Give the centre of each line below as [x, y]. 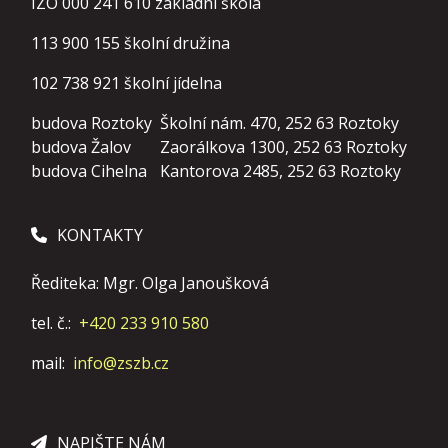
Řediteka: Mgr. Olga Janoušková [150, 283]
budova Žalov [81, 147]
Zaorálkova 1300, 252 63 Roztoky [283, 147]
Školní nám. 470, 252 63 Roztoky [279, 123]
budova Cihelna [89, 171]
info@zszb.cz [121, 363]
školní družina [177, 43]
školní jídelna [173, 83]
